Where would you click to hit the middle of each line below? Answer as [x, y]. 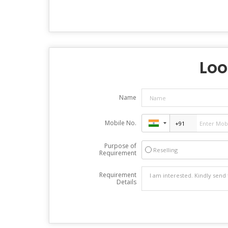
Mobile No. [120, 123]
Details [126, 182]
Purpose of [120, 146]
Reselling [165, 150]
